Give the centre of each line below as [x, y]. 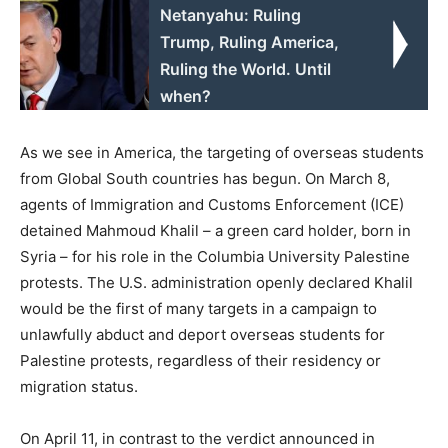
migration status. [79, 386]
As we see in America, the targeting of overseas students [222, 152]
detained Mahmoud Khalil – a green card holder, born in [215, 230]
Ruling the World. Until [246, 68]
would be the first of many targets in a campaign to [198, 308]
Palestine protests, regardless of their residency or [200, 360]
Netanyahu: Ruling [231, 14]
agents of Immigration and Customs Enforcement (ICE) [212, 204]
